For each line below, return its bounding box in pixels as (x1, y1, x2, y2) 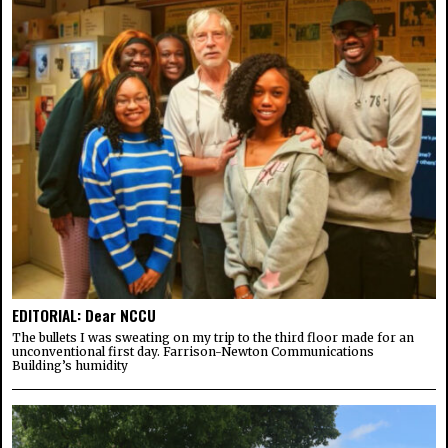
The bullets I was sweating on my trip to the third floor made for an (12, 330, 414, 346)
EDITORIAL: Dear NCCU (12, 304, 156, 327)
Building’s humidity (12, 358, 128, 374)
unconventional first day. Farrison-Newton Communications (12, 344, 374, 360)
